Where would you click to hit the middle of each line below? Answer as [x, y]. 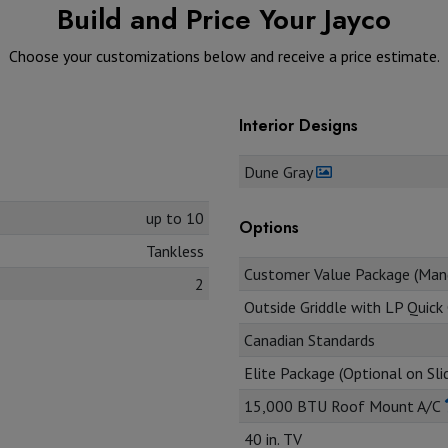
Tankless [175, 250]
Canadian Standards [309, 339]
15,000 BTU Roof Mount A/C [343, 405]
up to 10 [175, 217]
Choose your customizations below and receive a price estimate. [224, 55]
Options [269, 227]
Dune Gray [279, 171]
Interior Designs [298, 125]
